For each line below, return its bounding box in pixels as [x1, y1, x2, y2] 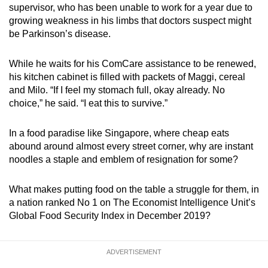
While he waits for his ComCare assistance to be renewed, [9, 59, 256, 69]
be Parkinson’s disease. [9, 29, 111, 39]
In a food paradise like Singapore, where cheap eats [9, 128, 229, 139]
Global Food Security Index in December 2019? [9, 211, 213, 221]
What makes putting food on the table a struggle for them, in [9, 184, 259, 195]
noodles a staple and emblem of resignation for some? [9, 154, 238, 165]
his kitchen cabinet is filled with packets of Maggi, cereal [9, 72, 245, 83]
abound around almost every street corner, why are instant [9, 141, 253, 152]
